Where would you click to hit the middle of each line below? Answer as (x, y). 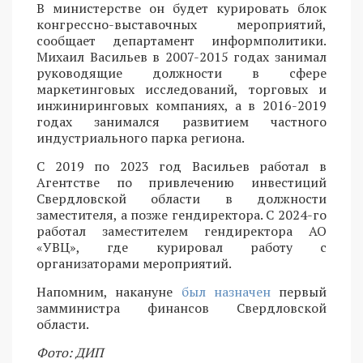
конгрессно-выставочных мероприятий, (181, 24)
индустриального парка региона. (141, 137)
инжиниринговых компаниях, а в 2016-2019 (181, 105)
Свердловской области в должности (181, 198)
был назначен (226, 291)
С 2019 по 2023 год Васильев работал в (181, 166)
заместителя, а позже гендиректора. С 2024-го (181, 214)
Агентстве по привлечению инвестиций (181, 182)
